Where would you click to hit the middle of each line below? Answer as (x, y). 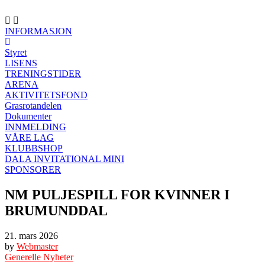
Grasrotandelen (33, 106)
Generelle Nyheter (39, 257)
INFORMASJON (38, 31)
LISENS (21, 63)
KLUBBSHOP (34, 148)
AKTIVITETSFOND (46, 95)
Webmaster (37, 246)
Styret (16, 52)
